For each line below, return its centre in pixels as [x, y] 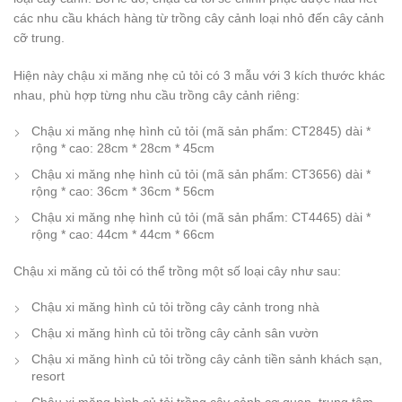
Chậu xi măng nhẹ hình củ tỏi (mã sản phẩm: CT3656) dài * [201, 174]
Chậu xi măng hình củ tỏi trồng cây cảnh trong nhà [175, 307]
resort [48, 376]
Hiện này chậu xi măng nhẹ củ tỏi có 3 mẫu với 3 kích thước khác [199, 75]
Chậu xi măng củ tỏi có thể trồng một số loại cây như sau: [177, 271]
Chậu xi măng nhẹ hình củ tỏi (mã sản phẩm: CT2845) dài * [201, 131]
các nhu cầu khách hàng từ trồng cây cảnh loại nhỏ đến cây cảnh [199, 18]
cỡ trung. [39, 38]
